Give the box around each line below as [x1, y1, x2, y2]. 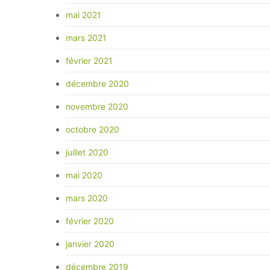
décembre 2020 [66, 78, 129, 89]
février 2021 [66, 55, 113, 66]
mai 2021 [66, 10, 101, 20]
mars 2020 [66, 193, 108, 204]
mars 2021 [66, 33, 107, 43]
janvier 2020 [66, 239, 115, 250]
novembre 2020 [66, 101, 128, 112]
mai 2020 [66, 170, 102, 181]
